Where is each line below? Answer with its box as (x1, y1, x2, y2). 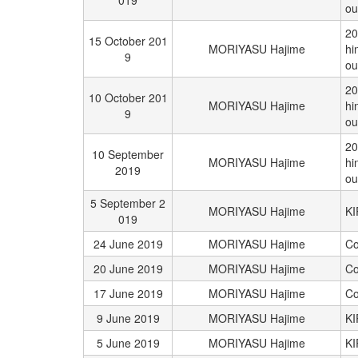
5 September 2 (90, 195, 165, 211)
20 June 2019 (93, 261, 163, 276)
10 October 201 (88, 89, 168, 105)
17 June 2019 (93, 285, 163, 301)
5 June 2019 (96, 335, 160, 351)
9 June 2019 (96, 310, 160, 326)
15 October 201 (88, 33, 168, 49)
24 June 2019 (93, 236, 163, 252)
